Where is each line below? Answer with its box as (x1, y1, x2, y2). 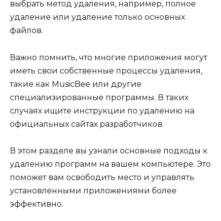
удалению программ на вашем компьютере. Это (10, 159, 211, 169)
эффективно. (10, 199, 63, 209)
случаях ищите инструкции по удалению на (10, 106, 194, 115)
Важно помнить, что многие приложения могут (10, 52, 207, 62)
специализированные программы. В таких (10, 92, 188, 102)
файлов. (10, 26, 43, 36)
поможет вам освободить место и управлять (10, 172, 194, 182)
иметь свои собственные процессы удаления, (10, 66, 202, 75)
